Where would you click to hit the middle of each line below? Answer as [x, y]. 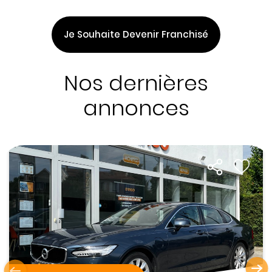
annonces [136, 108]
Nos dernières [136, 83]
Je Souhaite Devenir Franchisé [136, 34]
